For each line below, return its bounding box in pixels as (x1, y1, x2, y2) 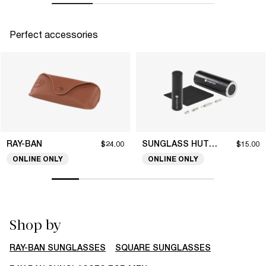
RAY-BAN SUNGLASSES (9, 242, 106, 252)
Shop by (9, 216, 61, 233)
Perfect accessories (9, 28, 98, 40)
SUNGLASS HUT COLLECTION (209, 139, 217, 149)
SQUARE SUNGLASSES (115, 242, 211, 252)
